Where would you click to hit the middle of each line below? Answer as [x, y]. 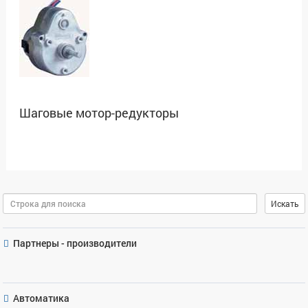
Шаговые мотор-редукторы [99, 112]
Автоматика [41, 298]
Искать [285, 203]
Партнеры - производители [75, 243]
